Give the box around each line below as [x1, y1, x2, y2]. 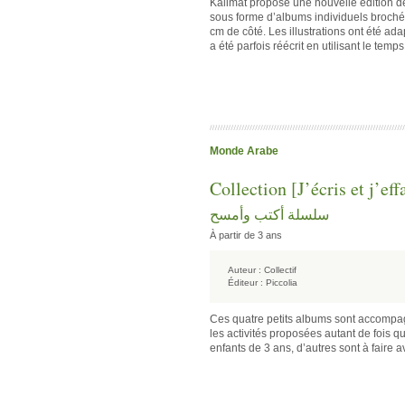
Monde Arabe [210, 145, 278, 157]
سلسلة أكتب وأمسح [210, 204, 329, 223]
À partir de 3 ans [210, 230, 282, 240]
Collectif [264, 265, 297, 275]
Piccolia [266, 278, 297, 287]
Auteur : [228, 265, 261, 275]
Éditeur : [228, 278, 263, 287]
